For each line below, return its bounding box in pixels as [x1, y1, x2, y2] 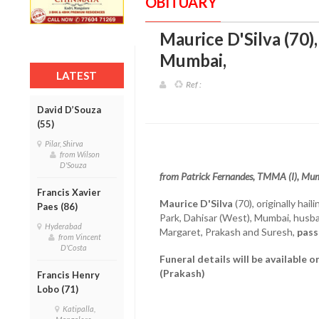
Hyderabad [45, 221, 85, 231]
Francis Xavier [37, 186, 101, 198]
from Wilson [60, 149, 100, 159]
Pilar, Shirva [45, 138, 86, 148]
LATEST [56, 68, 98, 82]
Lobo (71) [37, 283, 78, 295]
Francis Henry [37, 268, 100, 281]
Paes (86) [37, 200, 78, 212]
